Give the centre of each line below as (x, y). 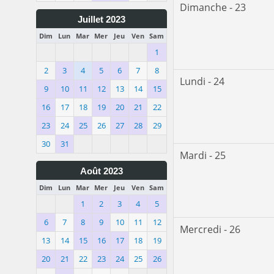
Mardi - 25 (203, 156)
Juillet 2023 (102, 20)
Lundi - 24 (202, 82)
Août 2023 (102, 171)
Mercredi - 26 (210, 230)
